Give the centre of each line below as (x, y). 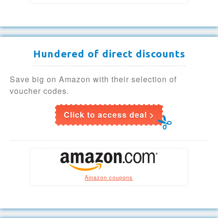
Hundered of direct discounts (109, 54)
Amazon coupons (109, 177)
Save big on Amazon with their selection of (93, 79)
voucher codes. (39, 91)
